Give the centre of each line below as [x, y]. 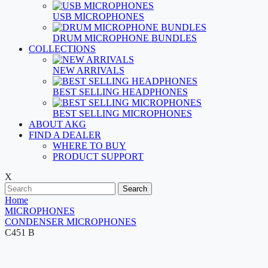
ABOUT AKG [57, 124]
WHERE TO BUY [89, 146]
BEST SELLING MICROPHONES [122, 113]
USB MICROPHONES [98, 16]
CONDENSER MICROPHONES [71, 222]
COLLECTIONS [62, 49]
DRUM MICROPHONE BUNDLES [125, 38]
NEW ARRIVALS [89, 70]
